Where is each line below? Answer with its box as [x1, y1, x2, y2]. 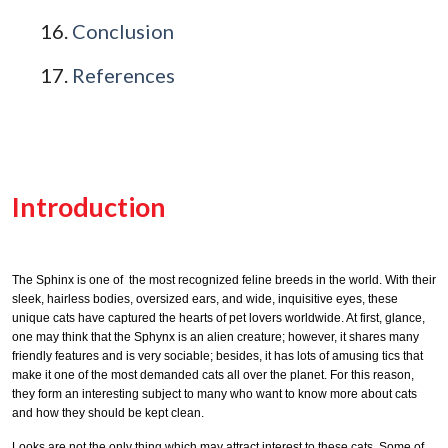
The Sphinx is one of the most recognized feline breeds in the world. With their [12, 272, 436, 287]
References [72, 63, 175, 88]
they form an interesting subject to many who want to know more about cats [12, 386, 417, 401]
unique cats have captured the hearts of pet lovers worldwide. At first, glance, [12, 310, 425, 325]
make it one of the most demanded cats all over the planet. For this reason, [12, 367, 414, 382]
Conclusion [72, 19, 174, 44]
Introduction [12, 189, 166, 223]
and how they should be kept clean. [12, 405, 204, 420]
